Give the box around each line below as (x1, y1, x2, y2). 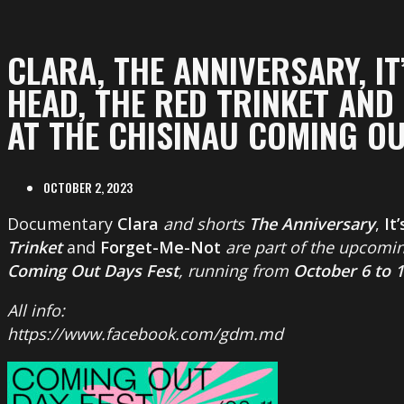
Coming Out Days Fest (7, 260, 179, 282)
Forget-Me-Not (100, 236, 221, 259)
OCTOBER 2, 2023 (43, 178, 133, 197)
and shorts (159, 213, 249, 235)
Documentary (7, 213, 117, 235)
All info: (7, 299, 65, 322)
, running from (179, 260, 293, 282)
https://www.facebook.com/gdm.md (7, 323, 283, 345)
